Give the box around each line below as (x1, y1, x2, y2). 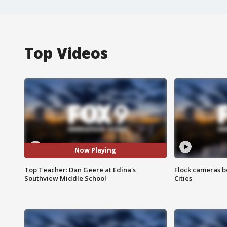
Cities (174, 173, 192, 183)
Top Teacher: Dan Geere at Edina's (24, 165, 136, 174)
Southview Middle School (24, 173, 106, 183)
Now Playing (74, 145, 117, 155)
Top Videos (24, 42, 108, 63)
